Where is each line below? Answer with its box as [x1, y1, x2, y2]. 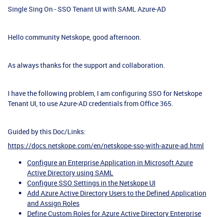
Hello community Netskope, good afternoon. [8, 32, 141, 42]
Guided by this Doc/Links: [8, 127, 86, 136]
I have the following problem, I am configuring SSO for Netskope [8, 89, 202, 98]
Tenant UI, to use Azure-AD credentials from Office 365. [8, 99, 173, 108]
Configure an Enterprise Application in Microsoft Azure [27, 158, 193, 167]
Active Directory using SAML [27, 168, 113, 177]
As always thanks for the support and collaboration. [8, 61, 165, 70]
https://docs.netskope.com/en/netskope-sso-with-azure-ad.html [8, 141, 204, 150]
